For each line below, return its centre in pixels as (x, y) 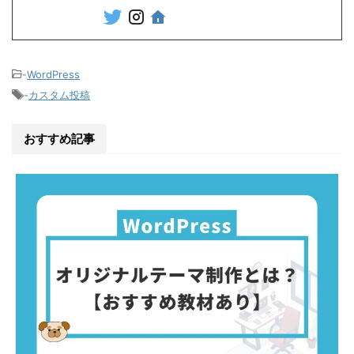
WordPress (53, 74)
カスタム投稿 (59, 94)
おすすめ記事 (59, 138)
